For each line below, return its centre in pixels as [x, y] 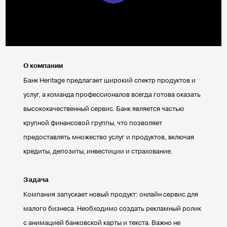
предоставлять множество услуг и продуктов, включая [109, 136]
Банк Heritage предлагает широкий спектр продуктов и [110, 80]
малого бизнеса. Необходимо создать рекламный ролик [112, 208]
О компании [43, 65]
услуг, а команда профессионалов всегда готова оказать [112, 94]
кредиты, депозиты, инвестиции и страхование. [98, 150]
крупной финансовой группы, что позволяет [93, 122]
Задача [36, 179]
